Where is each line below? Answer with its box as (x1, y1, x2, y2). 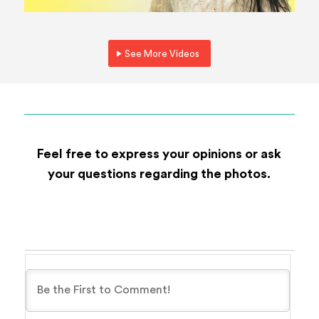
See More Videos (124, 49, 199, 59)
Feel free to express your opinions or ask (37, 147, 282, 161)
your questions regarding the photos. (48, 167, 271, 181)
